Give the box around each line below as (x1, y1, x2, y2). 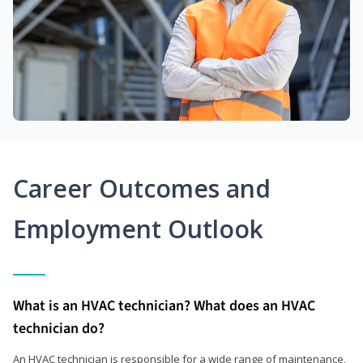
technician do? (13, 318, 105, 339)
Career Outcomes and (13, 171, 271, 205)
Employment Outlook (13, 211, 263, 246)
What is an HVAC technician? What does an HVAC (13, 295, 315, 316)
